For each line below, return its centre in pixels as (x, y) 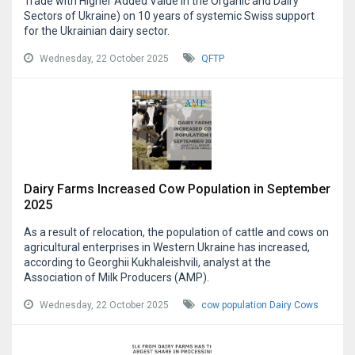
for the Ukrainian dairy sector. (97, 31)
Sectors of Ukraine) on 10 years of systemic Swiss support (169, 16)
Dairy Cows (294, 305)
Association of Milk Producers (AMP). (116, 278)
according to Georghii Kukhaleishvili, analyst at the (147, 263)
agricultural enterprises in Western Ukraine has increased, (167, 248)
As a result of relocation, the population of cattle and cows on (176, 233)
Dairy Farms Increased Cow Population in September (177, 189)
